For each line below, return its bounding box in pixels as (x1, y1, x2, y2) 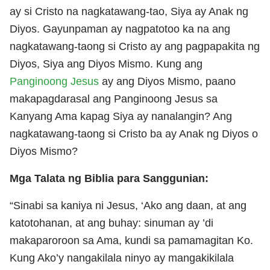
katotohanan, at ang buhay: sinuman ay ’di (10, 216, 213, 229)
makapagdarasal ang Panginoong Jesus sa (10, 92, 218, 105)
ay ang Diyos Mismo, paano (99, 75, 236, 87)
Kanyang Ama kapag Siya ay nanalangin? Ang (10, 110, 232, 122)
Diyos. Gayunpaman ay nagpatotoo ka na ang (10, 22, 230, 35)
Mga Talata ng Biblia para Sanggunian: (10, 172, 209, 184)
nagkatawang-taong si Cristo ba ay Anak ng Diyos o (10, 127, 258, 140)
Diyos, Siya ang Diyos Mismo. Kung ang (10, 57, 202, 70)
